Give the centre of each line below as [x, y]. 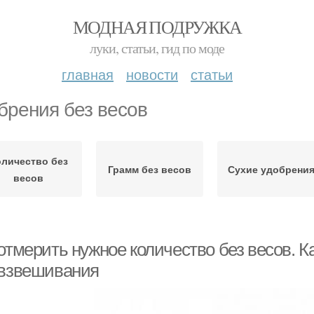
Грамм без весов [150, 169]
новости [152, 74]
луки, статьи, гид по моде [157, 48]
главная [88, 74]
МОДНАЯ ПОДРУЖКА [157, 27]
